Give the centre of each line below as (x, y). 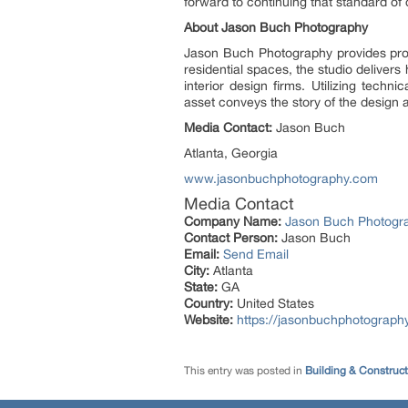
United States (274, 303)
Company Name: (233, 221)
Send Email (256, 254)
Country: (209, 303)
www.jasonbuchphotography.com (281, 178)
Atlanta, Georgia (231, 153)
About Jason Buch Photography (276, 27)
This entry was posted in (245, 371)
